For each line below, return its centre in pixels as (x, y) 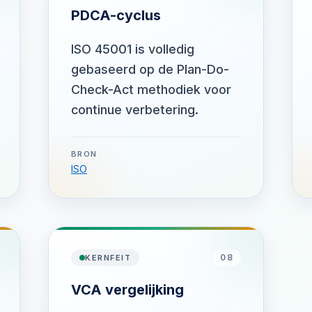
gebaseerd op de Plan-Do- (150, 69)
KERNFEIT (108, 258)
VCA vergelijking (127, 290)
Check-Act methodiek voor (151, 89)
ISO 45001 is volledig (133, 49)
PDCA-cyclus (116, 15)
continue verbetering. (135, 110)
